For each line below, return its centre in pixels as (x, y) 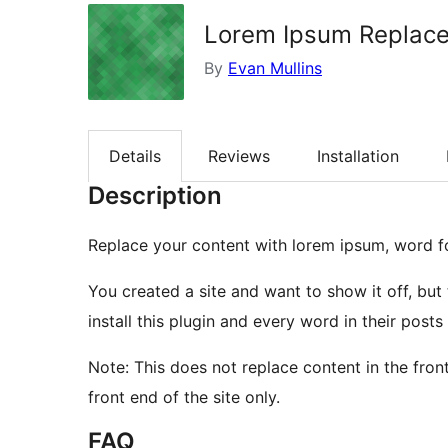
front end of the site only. (184, 397)
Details (135, 156)
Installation (358, 156)
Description (155, 196)
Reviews (239, 156)
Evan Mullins (275, 68)
